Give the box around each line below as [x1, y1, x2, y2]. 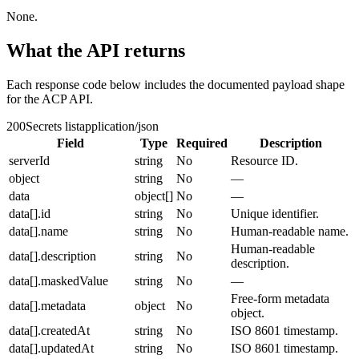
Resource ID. [231, 154, 298, 168]
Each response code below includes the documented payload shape [6, 78, 345, 92]
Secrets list [26, 119, 79, 134]
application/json [79, 119, 159, 134]
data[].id [9, 207, 50, 221]
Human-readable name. [231, 224, 349, 239]
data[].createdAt [9, 324, 90, 338]
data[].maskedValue [9, 274, 108, 288]
